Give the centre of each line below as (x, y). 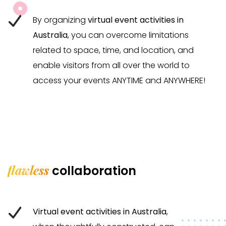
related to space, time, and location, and (113, 50)
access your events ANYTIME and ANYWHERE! (119, 80)
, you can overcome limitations (128, 35)
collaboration (93, 171)
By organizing (60, 20)
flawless (28, 170)
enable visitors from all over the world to (111, 65)
